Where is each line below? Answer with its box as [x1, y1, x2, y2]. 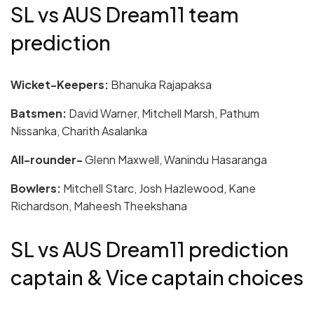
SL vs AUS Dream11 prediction [11, 236, 289, 262]
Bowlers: [11, 181, 61, 196]
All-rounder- [11, 152, 83, 168]
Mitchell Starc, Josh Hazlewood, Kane [61, 181, 256, 196]
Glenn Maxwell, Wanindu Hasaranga [83, 152, 267, 168]
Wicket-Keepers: [11, 77, 109, 93]
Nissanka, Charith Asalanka [11, 123, 147, 139]
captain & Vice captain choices [11, 264, 303, 290]
